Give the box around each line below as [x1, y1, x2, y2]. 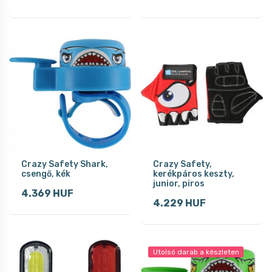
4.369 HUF [21, 187, 73, 199]
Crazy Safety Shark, [21, 158, 108, 169]
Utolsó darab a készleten [152, 247, 239, 256]
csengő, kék [21, 168, 70, 179]
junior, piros [153, 178, 205, 189]
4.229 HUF [153, 197, 206, 209]
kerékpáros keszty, [153, 168, 234, 179]
